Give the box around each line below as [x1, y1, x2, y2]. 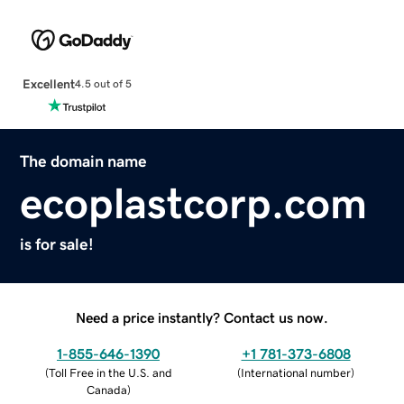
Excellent [22, 77, 75, 90]
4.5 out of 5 [74, 78, 132, 90]
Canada [86, 383, 127, 396]
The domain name [20, 152, 148, 170]
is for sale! [20, 235, 95, 252]
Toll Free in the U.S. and [48, 366, 172, 379]
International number [241, 366, 351, 379]
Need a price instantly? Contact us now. [76, 309, 328, 325]
